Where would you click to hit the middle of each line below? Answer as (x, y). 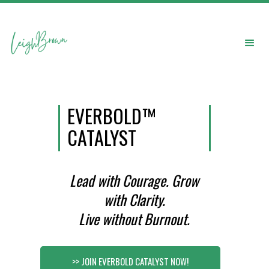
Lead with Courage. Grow (134, 180)
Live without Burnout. (134, 219)
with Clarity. (134, 199)
